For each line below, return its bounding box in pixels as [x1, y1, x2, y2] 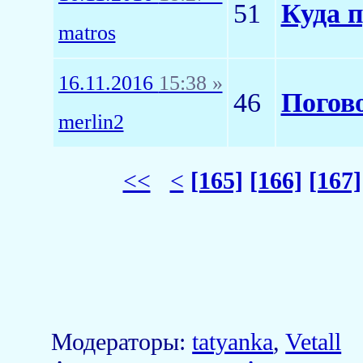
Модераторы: [51, 328, 193, 355]
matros [58, 21, 116, 45]
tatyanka [192, 328, 274, 355]
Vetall [285, 328, 342, 355]
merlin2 [58, 110, 124, 134]
